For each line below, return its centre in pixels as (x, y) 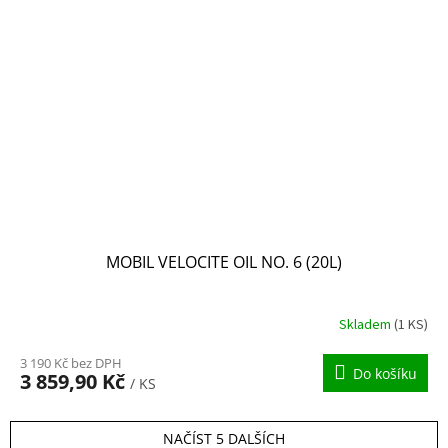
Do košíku (385, 374)
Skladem (366, 324)
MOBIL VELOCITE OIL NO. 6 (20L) (224, 262)
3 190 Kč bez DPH (71, 363)
